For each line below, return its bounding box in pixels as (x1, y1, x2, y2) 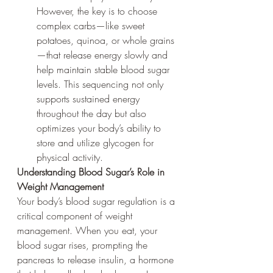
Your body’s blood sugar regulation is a (17, 194, 178, 208)
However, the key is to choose (37, 4, 160, 18)
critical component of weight (17, 208, 135, 222)
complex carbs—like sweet (37, 18, 147, 32)
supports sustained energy (37, 91, 143, 105)
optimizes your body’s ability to (37, 121, 164, 135)
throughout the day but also (37, 106, 149, 120)
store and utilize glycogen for (37, 135, 157, 149)
